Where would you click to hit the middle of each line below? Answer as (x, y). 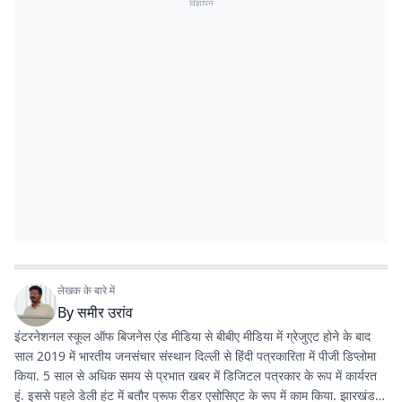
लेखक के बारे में (86, 290)
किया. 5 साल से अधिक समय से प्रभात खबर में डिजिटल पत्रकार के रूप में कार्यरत (196, 376)
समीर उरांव (105, 312)
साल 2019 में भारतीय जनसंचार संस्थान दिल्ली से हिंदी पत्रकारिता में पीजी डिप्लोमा (195, 356)
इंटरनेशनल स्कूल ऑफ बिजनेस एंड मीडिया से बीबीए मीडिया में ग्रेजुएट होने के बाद (192, 336)
